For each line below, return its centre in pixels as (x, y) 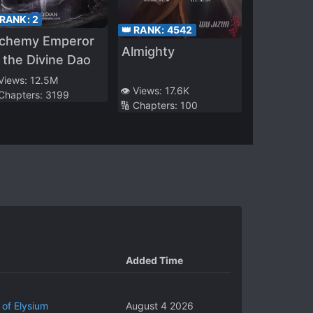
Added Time (154, 260)
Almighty (148, 51)
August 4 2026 (160, 305)
